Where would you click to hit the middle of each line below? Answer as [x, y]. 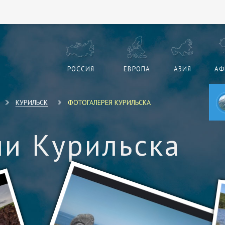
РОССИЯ [81, 69]
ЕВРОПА [137, 69]
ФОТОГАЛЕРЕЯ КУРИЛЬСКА [109, 102]
